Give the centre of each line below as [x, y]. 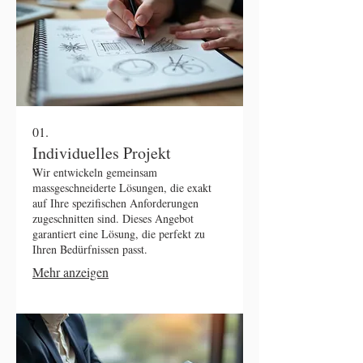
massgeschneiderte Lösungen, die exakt [122, 187]
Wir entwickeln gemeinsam [95, 172]
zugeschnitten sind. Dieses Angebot [113, 218]
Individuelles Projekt [102, 152]
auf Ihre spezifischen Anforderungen [115, 203]
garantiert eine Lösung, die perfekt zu [119, 233]
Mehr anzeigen [70, 271]
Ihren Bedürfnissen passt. [90, 249]
